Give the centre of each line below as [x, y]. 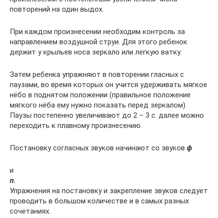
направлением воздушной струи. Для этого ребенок [99, 42]
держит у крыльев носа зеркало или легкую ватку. [96, 52]
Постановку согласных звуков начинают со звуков [98, 148]
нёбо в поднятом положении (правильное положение [100, 95]
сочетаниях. [30, 211]
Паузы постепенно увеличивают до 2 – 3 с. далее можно [107, 116]
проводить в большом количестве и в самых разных [99, 201]
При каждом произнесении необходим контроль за [97, 32]
